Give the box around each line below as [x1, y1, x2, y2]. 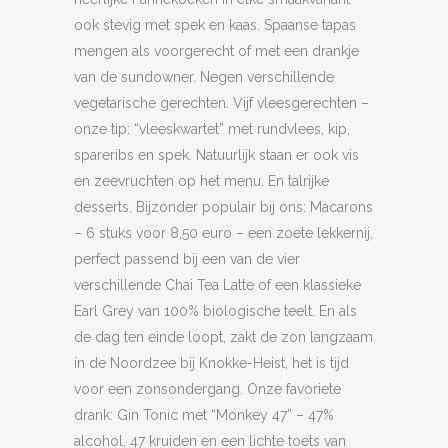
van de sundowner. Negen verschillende [74, 69, 334, 85]
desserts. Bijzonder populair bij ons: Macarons [74, 199, 373, 215]
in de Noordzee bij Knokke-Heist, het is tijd [74, 355, 349, 371]
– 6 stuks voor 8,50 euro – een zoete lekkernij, [74, 225, 373, 241]
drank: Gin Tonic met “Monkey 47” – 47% [74, 407, 334, 423]
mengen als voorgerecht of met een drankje [74, 43, 359, 59]
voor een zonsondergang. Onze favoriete [74, 381, 341, 397]
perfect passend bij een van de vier [74, 251, 300, 267]
